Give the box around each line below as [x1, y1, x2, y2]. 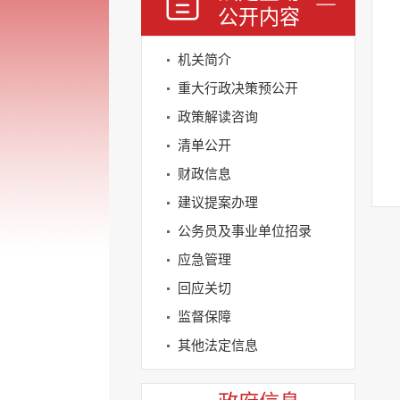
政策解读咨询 [178, 109, 258, 124]
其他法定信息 [178, 337, 258, 353]
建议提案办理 [178, 195, 258, 210]
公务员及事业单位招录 [178, 223, 312, 238]
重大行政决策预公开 [178, 80, 298, 96]
